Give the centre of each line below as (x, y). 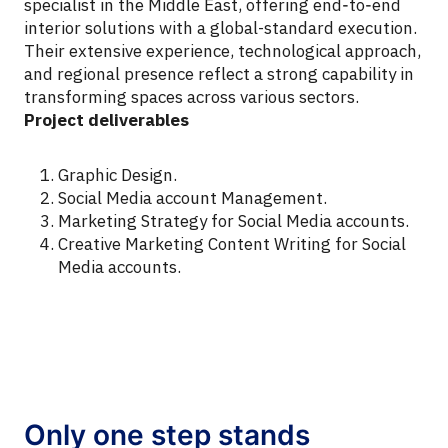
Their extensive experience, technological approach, (222, 51)
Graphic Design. (117, 175)
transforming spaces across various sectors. (191, 97)
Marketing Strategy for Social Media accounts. (233, 221)
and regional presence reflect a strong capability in (219, 74)
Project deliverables (106, 120)
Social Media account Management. (192, 198)
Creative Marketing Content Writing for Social (232, 244)
